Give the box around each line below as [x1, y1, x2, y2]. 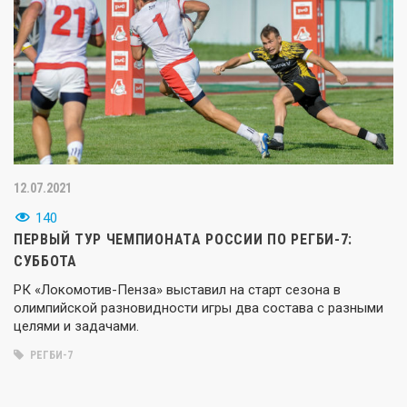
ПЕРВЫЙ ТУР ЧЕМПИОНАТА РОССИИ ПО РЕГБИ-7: [14, 230, 353, 248]
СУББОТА [14, 252, 77, 270]
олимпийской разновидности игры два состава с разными [14, 299, 383, 316]
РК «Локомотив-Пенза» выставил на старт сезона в [14, 281, 341, 298]
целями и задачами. [14, 317, 139, 334]
